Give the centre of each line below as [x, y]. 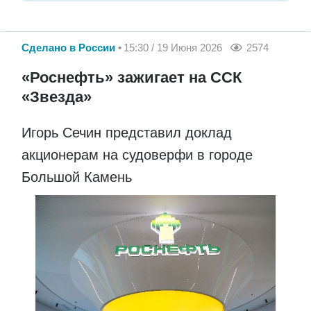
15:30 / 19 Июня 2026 [173, 48]
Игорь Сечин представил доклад [127, 132]
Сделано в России [68, 48]
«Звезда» [57, 96]
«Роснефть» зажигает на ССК [132, 77]
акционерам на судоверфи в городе [137, 154]
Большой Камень [77, 177]
